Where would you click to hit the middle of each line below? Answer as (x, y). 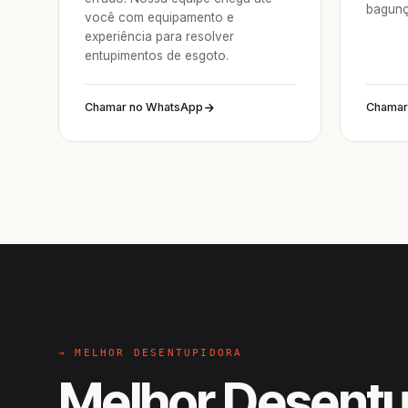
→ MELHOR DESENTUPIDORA (151, 353)
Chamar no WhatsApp (144, 107)
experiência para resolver (159, 36)
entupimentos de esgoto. (157, 56)
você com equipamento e (159, 17)
